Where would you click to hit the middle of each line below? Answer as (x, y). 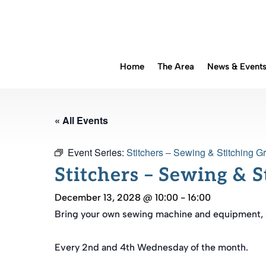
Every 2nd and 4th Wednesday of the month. (151, 247)
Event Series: (97, 152)
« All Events (81, 120)
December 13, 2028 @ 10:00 (116, 197)
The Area (176, 66)
